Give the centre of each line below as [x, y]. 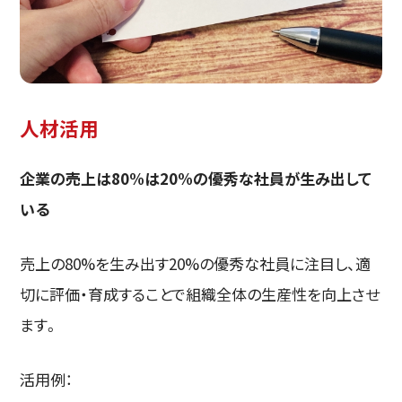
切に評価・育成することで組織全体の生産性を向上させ [200, 294]
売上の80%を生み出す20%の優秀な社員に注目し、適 [196, 264]
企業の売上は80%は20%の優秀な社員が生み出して [196, 179]
